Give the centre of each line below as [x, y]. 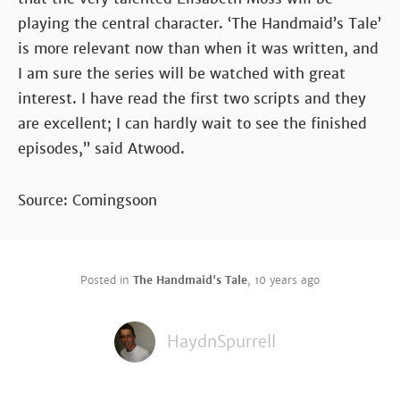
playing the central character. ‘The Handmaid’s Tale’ [200, 23]
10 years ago [287, 280]
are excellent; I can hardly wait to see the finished [192, 123]
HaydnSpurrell [221, 342]
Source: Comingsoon [87, 200]
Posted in [107, 280]
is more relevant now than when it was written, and [198, 48]
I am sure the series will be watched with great [182, 73]
